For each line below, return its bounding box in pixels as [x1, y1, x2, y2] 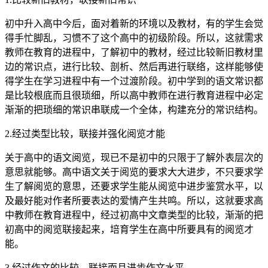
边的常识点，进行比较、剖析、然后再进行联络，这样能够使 [5, 61, 263, 72]
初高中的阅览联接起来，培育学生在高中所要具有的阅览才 [5, 224, 254, 234]
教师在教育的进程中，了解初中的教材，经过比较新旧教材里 [5, 47, 263, 57]
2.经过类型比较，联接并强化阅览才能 [5, 128, 165, 139]
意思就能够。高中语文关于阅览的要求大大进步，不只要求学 [5, 166, 263, 177]
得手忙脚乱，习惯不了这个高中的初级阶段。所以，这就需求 [5, 32, 263, 43]
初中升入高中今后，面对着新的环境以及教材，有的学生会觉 [5, 18, 263, 29]
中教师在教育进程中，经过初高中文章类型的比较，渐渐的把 [5, 209, 263, 220]
